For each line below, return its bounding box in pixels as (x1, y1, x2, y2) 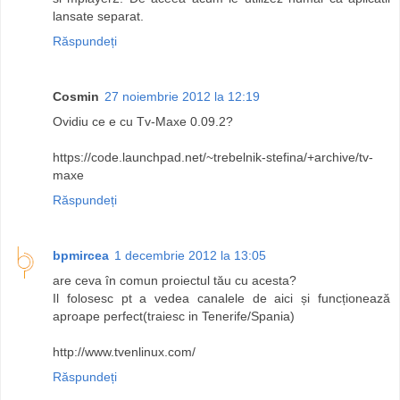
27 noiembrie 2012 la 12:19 (104, 88, 260, 104)
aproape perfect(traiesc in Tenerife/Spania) (53, 308, 295, 323)
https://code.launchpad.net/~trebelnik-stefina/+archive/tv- (53, 149, 373, 164)
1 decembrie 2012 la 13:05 (114, 247, 266, 262)
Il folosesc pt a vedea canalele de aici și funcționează (53, 290, 390, 305)
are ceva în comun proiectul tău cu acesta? (53, 272, 296, 287)
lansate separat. (53, 8, 144, 23)
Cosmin (53, 88, 99, 104)
